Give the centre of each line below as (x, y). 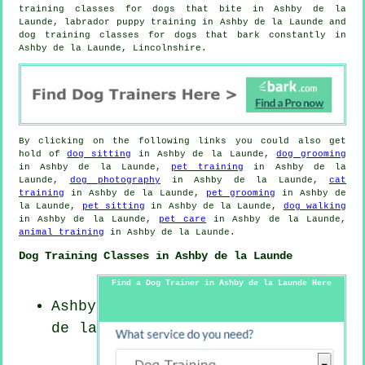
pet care (182, 219)
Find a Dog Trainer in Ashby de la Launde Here (222, 283)
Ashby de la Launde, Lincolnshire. (113, 48)
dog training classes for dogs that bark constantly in (182, 35)
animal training (62, 232)
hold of (43, 154)
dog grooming (312, 154)
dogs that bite (197, 9)
